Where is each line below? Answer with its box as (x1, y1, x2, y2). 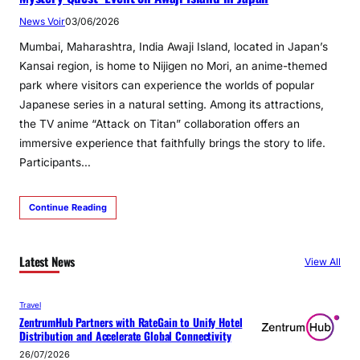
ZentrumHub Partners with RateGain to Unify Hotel (19, 313, 243, 330)
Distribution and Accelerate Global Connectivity (19, 327, 231, 344)
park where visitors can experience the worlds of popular (19, 78, 314, 92)
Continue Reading (29, 201, 107, 213)
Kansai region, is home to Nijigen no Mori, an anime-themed (19, 59, 327, 72)
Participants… (19, 155, 91, 169)
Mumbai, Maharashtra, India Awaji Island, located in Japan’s (19, 39, 328, 53)
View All (305, 255, 341, 268)
